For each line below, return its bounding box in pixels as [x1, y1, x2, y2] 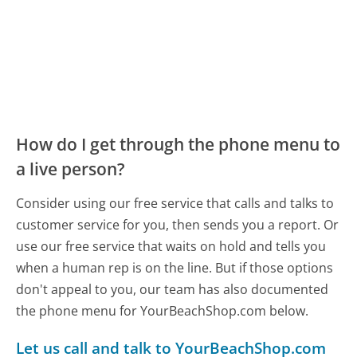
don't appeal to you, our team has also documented [16, 280, 329, 299]
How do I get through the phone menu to [16, 133, 341, 156]
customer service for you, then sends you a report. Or [16, 216, 339, 234]
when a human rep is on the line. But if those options [16, 259, 334, 277]
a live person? [16, 158, 126, 181]
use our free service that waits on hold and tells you [16, 237, 327, 256]
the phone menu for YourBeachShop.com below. [16, 302, 309, 320]
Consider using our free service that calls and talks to [16, 194, 335, 213]
